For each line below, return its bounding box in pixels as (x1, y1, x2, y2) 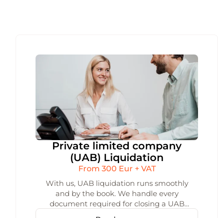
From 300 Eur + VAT (78, 164, 156, 173)
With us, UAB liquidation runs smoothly (45, 179, 188, 188)
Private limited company (52, 140, 182, 152)
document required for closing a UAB (49, 199, 184, 208)
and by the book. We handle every (55, 189, 179, 198)
